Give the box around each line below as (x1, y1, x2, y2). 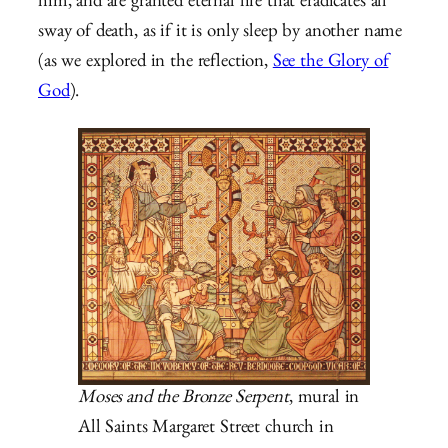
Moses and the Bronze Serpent (78, 389, 289, 409)
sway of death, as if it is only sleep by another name (38, 24, 403, 44)
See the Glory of (272, 54, 389, 74)
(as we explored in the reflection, (38, 54, 273, 74)
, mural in (288, 389, 360, 409)
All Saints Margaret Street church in (78, 419, 334, 439)
